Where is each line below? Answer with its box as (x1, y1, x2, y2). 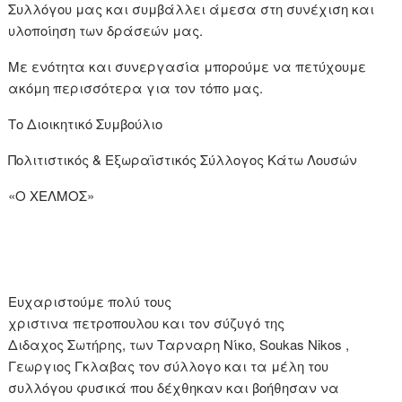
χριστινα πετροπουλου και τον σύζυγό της (8, 313, 285, 333)
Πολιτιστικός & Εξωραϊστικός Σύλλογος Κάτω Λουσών (8, 150, 358, 170)
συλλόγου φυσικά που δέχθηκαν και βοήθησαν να (8, 378, 340, 398)
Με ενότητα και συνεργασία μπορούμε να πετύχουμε (8, 57, 367, 76)
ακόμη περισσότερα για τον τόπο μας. (8, 78, 264, 98)
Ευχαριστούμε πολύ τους (8, 292, 172, 311)
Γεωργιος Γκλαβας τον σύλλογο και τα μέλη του (8, 356, 329, 376)
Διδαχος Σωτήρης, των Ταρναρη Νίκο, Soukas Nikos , (8, 335, 350, 354)
